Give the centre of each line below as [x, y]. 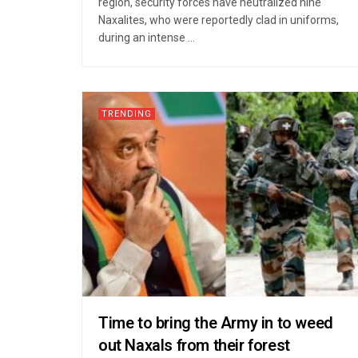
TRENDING [127, 113]
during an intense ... [147, 37]
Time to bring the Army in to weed [216, 323]
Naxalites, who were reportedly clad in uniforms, [219, 20]
